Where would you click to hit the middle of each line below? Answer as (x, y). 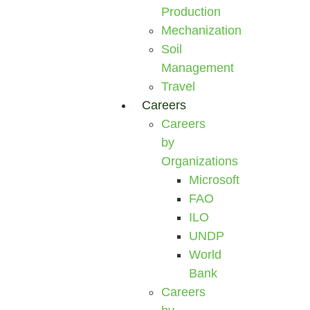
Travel (179, 86)
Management (198, 68)
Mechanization (202, 30)
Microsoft (215, 180)
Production (191, 12)
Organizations (200, 161)
